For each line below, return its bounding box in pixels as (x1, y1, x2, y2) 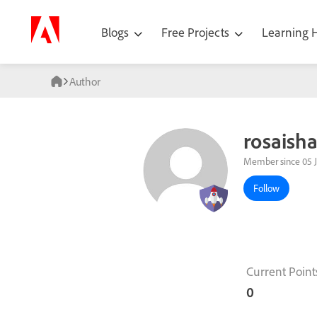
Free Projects (161, 23, 232, 40)
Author (69, 74, 100, 88)
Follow (253, 182, 279, 195)
